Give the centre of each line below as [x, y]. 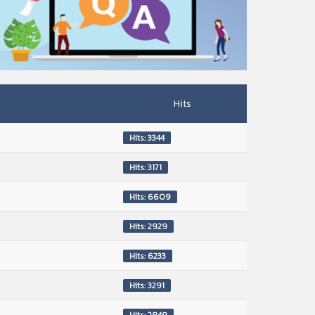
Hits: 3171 [146, 167]
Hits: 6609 [150, 197]
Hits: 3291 [147, 285]
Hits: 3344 [147, 137]
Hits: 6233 [148, 256]
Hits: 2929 [148, 226]
